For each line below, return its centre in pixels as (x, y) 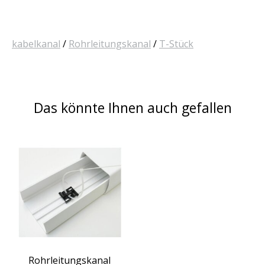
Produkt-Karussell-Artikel (68, 140)
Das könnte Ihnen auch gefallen (132, 108)
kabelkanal (36, 44)
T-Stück (176, 44)
